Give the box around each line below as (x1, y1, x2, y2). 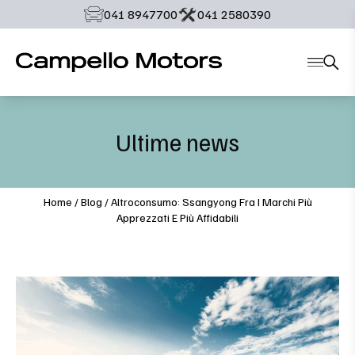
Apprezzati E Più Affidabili (116, 211, 239, 224)
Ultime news (116, 127, 239, 157)
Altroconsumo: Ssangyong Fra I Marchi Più (110, 195, 312, 208)
